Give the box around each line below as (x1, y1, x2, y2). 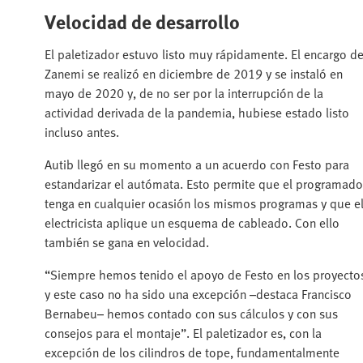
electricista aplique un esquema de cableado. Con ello (45, 212, 340, 233)
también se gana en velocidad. (45, 232, 209, 252)
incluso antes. (45, 122, 119, 142)
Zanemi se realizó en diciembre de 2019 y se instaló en (45, 63, 343, 83)
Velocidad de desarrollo (45, 6, 240, 36)
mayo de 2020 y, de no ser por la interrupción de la (45, 83, 323, 103)
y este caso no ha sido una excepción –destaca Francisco (45, 284, 352, 304)
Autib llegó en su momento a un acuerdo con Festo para (45, 154, 349, 174)
